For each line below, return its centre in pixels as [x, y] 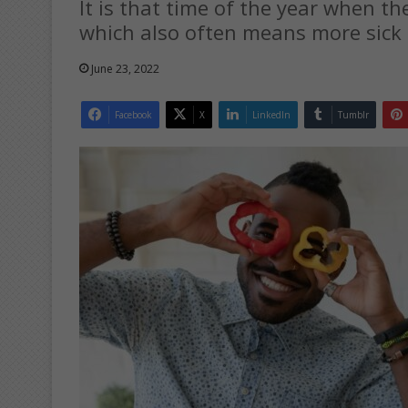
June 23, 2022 [125, 68]
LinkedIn [271, 114]
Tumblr [353, 114]
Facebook [133, 114]
